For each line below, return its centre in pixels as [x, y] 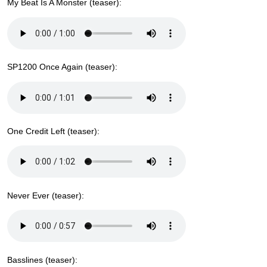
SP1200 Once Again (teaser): [62, 67]
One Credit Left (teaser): [53, 131]
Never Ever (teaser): [46, 195]
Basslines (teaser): [42, 260]
